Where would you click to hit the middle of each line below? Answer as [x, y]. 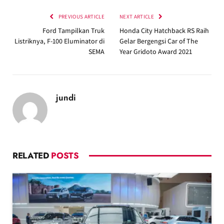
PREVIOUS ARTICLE [81, 17]
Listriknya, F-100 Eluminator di [59, 41]
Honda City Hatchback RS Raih [164, 31]
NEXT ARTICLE [137, 17]
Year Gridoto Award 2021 [156, 52]
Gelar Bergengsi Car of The [159, 41]
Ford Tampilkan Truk [73, 31]
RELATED [32, 156]
